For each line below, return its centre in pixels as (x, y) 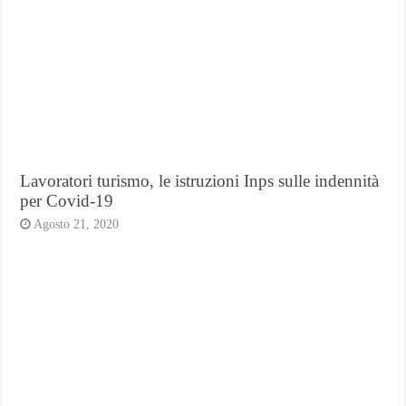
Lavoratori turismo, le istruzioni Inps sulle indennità (200, 180)
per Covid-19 (67, 200)
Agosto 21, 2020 (77, 224)
